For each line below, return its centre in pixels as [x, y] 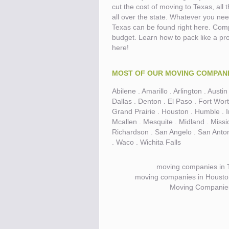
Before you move [185, 26]
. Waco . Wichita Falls [147, 142]
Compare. [119, 216]
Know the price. [129, 26]
